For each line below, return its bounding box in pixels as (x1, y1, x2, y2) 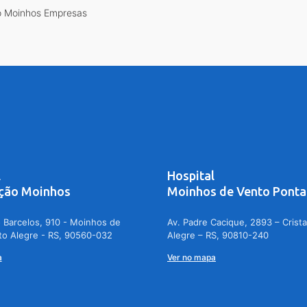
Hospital (167, 168, 214, 182)
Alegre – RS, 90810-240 (167, 229, 269, 241)
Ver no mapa (167, 251, 216, 262)
